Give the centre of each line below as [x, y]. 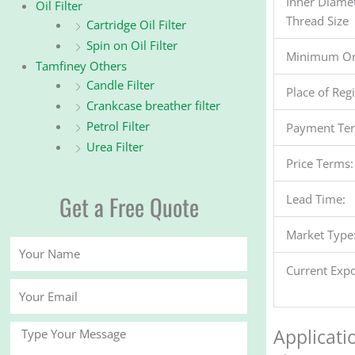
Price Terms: [319, 163]
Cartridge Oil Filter [136, 25]
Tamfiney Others [81, 66]
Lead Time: [315, 198]
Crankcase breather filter [153, 106]
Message [33, 330]
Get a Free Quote [129, 206]
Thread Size [317, 20]
